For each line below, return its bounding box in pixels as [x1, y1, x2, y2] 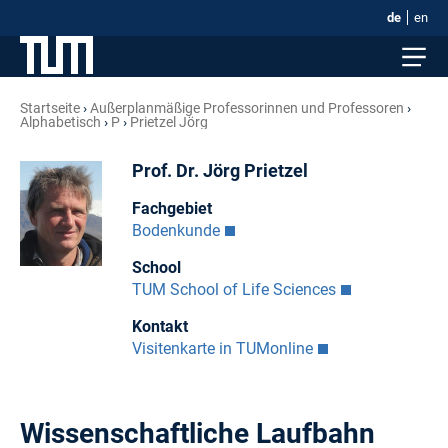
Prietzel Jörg [130, 114, 208, 130]
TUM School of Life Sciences [131, 279, 336, 299]
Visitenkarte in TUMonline [131, 338, 313, 358]
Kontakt [131, 316, 188, 336]
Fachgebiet [131, 198, 212, 218]
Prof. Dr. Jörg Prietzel [131, 161, 308, 181]
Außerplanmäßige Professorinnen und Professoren [90, 100, 404, 116]
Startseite [20, 100, 80, 116]
